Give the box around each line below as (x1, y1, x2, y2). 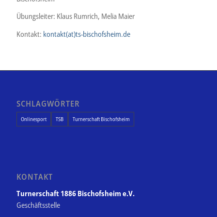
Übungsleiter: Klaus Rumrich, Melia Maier (16, 11, 135, 21)
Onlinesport (20, 115, 46, 123)
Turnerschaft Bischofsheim (72, 115, 130, 123)
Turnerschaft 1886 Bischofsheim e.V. (16, 188, 135, 198)
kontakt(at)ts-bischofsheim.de (43, 29, 130, 39)
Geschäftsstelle (16, 200, 60, 210)
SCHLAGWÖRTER (16, 97, 80, 109)
